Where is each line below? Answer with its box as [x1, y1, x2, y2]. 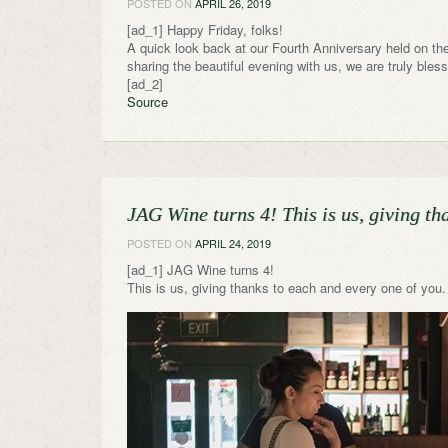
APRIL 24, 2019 [195, 234, 271, 251]
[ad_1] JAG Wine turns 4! [127, 259, 274, 279]
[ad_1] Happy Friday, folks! [127, 19, 283, 39]
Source [127, 91, 168, 111]
